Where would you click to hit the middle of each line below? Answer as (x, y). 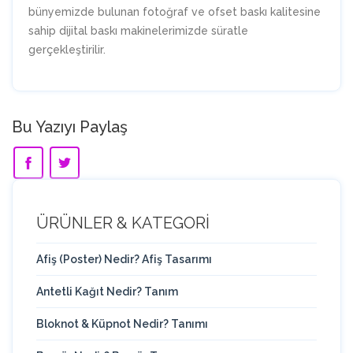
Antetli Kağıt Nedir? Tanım (107, 292)
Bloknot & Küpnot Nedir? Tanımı (122, 324)
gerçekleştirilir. (67, 50)
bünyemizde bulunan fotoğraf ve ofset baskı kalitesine (175, 12)
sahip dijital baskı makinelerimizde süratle (138, 31)
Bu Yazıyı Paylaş (70, 127)
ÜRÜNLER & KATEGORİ (123, 223)
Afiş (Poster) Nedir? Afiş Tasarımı (124, 260)
